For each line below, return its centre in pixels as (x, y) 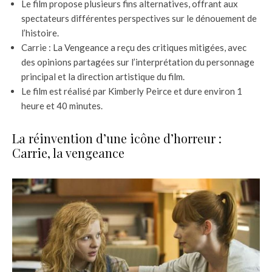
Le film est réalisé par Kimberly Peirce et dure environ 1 (132, 91)
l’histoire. (40, 33)
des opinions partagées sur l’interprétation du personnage (138, 62)
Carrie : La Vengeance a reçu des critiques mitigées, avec (134, 48)
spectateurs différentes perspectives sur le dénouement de (139, 19)
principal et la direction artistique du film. (103, 77)
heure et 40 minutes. (62, 106)
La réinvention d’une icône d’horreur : (117, 138)
